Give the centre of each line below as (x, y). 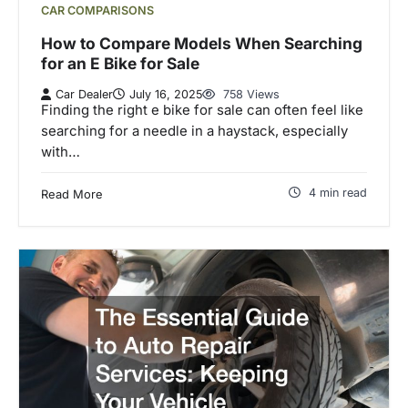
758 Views (250, 95)
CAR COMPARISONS (97, 11)
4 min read (338, 193)
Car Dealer (84, 95)
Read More (72, 194)
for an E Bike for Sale (120, 63)
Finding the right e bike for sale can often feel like (202, 111)
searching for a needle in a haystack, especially (194, 132)
